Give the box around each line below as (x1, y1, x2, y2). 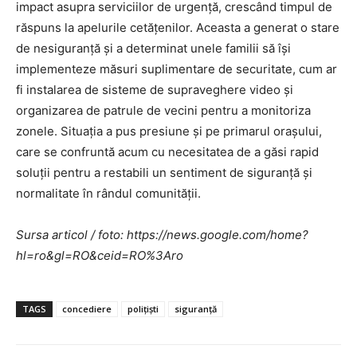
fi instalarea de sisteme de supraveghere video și (16, 82, 293, 98)
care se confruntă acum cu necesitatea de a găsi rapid (16, 144, 319, 160)
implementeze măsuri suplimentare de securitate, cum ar (16, 61, 337, 77)
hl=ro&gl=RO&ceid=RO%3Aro (16, 248, 183, 264)
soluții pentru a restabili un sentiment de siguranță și (16, 165, 312, 181)
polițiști (127, 303, 159, 316)
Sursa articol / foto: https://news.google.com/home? (16, 227, 308, 243)
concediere (62, 303, 112, 316)
